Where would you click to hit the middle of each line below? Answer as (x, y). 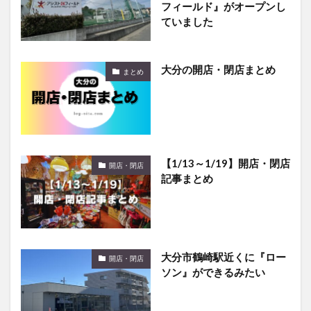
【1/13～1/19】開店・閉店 (225, 163)
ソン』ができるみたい (213, 272)
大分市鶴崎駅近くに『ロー (223, 257)
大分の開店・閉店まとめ (218, 70)
